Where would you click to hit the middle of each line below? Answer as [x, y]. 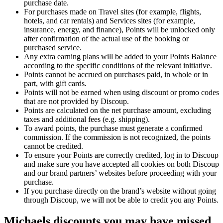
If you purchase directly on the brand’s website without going [120, 191]
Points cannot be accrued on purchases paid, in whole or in [116, 74]
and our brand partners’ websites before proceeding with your [120, 173]
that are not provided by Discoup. [76, 101]
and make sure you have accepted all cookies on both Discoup [121, 164]
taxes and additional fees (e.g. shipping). [87, 119]
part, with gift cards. [55, 83]
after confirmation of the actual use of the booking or [106, 38]
